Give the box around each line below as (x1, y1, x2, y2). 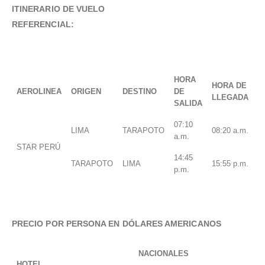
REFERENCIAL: (12, 20, 74, 30)
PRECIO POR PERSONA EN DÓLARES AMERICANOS (12, 219, 221, 229)
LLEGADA (212, 93, 248, 102)
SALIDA (174, 99, 202, 108)
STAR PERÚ (17, 143, 60, 152)
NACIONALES (138, 249, 189, 258)
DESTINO (122, 87, 157, 96)
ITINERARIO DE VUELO (12, 4, 105, 14)
